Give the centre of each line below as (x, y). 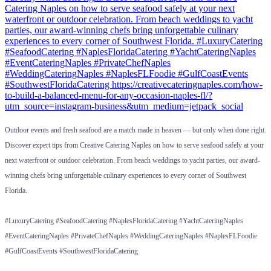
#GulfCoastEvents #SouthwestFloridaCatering (71, 251)
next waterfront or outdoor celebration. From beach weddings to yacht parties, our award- (132, 160)
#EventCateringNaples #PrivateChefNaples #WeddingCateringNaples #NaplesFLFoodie (131, 236)
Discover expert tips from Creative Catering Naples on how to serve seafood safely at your (134, 145)
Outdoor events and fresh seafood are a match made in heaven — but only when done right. (135, 130)
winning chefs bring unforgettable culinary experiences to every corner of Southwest (126, 175)
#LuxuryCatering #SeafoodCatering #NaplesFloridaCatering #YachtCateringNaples (124, 220)
